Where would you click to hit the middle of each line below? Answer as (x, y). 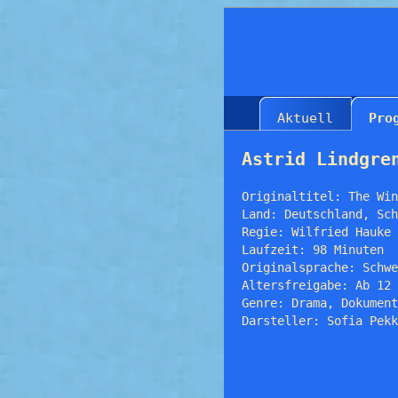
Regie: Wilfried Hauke (316, 231)
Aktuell (305, 118)
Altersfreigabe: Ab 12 (316, 285)
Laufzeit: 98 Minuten (313, 249)
